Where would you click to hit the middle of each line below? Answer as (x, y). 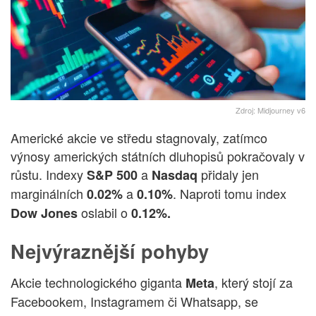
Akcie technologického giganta (98, 282)
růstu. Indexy (49, 174)
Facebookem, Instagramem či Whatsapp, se (134, 302)
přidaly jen (228, 174)
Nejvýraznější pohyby (110, 250)
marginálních (47, 193)
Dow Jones (44, 213)
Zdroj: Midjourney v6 (271, 110)
